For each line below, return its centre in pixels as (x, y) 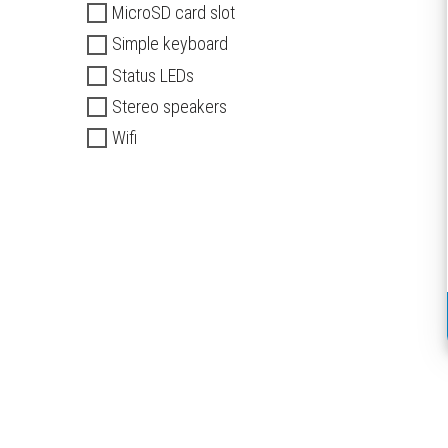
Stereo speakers (169, 107)
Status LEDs (153, 75)
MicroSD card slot (173, 13)
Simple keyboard (170, 44)
